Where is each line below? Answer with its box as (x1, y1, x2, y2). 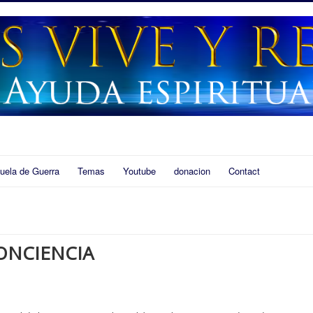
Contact (228, 164, 260, 178)
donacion (174, 164, 210, 178)
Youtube (123, 164, 156, 178)
